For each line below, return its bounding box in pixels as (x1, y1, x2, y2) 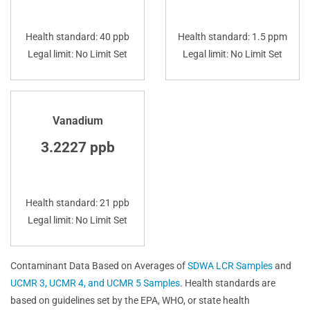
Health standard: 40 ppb (26, 30, 129, 42)
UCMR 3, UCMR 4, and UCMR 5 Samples (10, 277, 180, 289)
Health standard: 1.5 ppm (178, 30, 287, 42)
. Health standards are (180, 277, 275, 289)
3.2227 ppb (40, 138, 115, 156)
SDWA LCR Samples (188, 259, 273, 271)
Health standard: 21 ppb (26, 197, 129, 208)
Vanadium (52, 113, 103, 127)
